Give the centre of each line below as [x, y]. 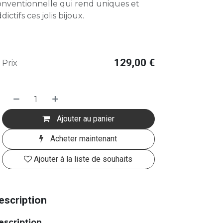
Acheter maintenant [83, 139]
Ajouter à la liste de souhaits [83, 159]
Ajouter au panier [84, 118]
